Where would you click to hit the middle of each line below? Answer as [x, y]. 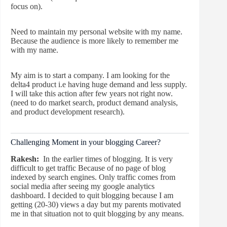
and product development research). [68, 111]
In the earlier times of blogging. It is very [107, 159]
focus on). [27, 6]
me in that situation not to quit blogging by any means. [97, 213]
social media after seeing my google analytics [83, 186]
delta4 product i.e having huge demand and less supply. [99, 84]
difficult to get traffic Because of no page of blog [88, 168]
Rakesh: [26, 159]
